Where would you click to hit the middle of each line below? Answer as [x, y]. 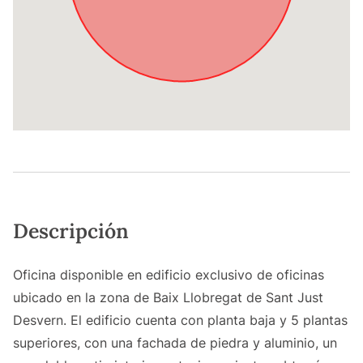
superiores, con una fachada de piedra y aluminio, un [175, 343]
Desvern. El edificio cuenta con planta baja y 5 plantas [180, 320]
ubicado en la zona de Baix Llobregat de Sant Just [168, 298]
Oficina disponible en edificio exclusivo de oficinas [169, 275]
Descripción [71, 231]
